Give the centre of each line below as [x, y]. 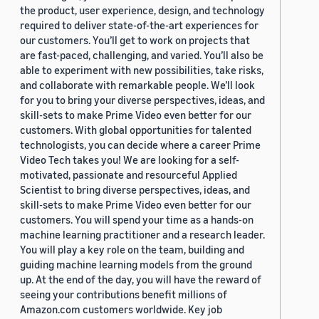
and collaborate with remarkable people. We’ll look [137, 85]
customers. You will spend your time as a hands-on [137, 220]
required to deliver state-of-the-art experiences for [139, 25]
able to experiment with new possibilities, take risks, [142, 70]
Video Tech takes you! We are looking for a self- [130, 160]
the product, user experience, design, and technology [142, 10]
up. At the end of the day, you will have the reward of [141, 279]
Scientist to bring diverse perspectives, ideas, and [135, 190]
